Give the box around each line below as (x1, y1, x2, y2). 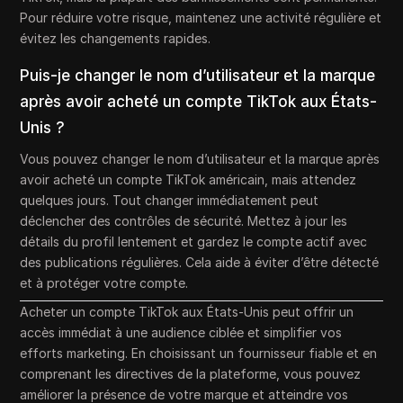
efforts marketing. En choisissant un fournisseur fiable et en (20, 345, 378, 362)
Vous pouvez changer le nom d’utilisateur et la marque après (20, 151, 381, 167)
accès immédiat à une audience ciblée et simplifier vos (20, 325, 343, 341)
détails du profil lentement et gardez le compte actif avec (20, 234, 368, 250)
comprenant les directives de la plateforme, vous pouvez (20, 366, 362, 382)
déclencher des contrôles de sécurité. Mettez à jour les (20, 213, 348, 229)
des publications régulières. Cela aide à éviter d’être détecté (20, 255, 380, 271)
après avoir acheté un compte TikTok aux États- (20, 93, 378, 112)
